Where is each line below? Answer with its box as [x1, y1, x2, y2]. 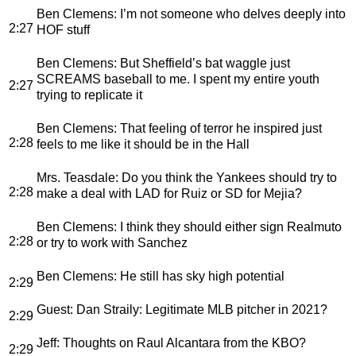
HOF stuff [37, 22, 90, 37]
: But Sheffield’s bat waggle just [114, 56, 290, 70]
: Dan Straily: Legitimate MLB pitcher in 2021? [70, 302, 327, 316]
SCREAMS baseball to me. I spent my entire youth [37, 72, 319, 86]
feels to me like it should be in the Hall [37, 137, 250, 151]
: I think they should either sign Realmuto [114, 219, 342, 234]
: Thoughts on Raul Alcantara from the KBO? [56, 335, 306, 350]
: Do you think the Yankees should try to [115, 170, 337, 184]
